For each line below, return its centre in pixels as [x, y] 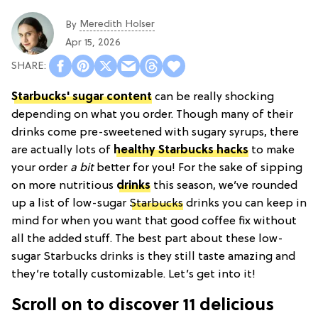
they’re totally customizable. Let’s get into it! [133, 275]
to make [272, 151]
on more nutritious [64, 186]
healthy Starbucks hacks [181, 151]
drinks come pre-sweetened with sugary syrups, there [155, 133]
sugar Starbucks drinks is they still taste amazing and [153, 257]
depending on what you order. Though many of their [152, 115]
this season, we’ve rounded [224, 186]
